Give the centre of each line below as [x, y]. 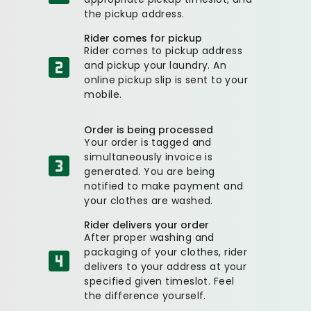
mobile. [103, 94]
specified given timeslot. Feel [159, 281]
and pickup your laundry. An [155, 65]
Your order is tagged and [148, 142]
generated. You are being [150, 171]
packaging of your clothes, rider [166, 252]
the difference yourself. [145, 295]
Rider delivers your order [147, 225]
